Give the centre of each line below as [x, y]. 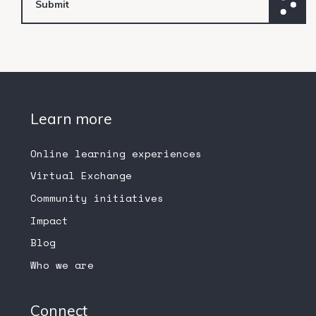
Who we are [62, 265]
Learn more [71, 118]
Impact [49, 220]
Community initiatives [97, 198]
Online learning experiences [116, 153]
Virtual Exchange [81, 176]
